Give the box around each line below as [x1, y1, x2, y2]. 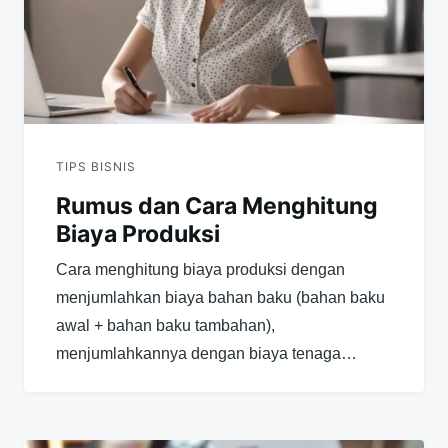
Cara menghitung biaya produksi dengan [56, 260, 345, 278]
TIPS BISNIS [56, 158, 136, 174]
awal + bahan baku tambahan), [56, 316, 275, 334]
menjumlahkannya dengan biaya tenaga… [56, 344, 357, 362]
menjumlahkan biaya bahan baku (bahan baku [56, 288, 385, 306]
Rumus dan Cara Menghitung [56, 191, 378, 220]
